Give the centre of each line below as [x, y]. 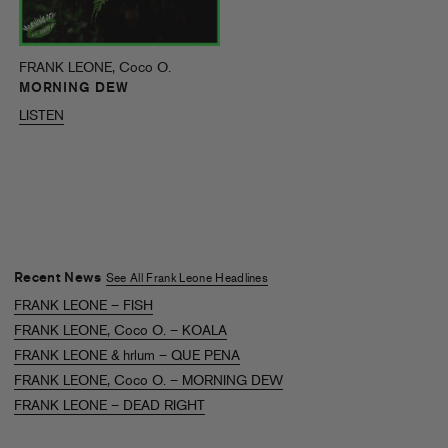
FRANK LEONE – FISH [83, 306]
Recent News [60, 278]
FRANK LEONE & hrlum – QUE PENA [127, 356]
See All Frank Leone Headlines [187, 278]
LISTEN [41, 116]
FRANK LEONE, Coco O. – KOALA [120, 331]
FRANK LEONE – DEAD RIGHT [109, 406]
